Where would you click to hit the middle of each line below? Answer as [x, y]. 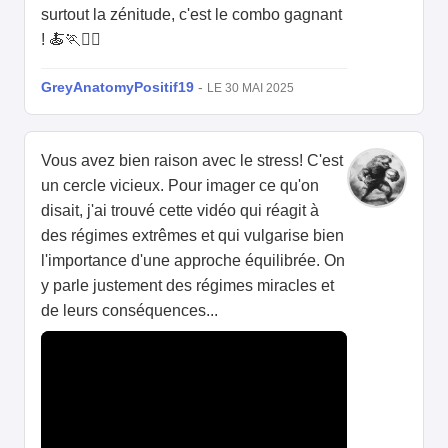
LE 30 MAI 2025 [250, 88]
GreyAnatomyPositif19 [117, 87]
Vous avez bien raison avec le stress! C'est [192, 161]
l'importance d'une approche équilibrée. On [193, 261]
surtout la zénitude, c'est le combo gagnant [191, 15]
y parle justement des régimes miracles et [187, 286]
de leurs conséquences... [129, 311]
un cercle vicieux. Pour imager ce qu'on [180, 186]
